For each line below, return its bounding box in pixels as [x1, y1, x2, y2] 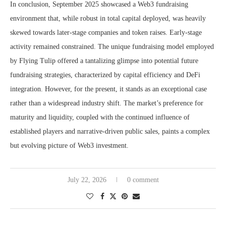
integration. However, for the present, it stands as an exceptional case [10, 85, 207, 93]
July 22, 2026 [67, 176, 106, 184]
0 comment [127, 176, 159, 184]
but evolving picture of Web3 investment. [10, 142, 129, 150]
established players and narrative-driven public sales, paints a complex [10, 128, 210, 136]
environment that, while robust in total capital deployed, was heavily [10, 15, 206, 23]
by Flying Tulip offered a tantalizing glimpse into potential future [10, 57, 198, 65]
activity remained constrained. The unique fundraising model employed [10, 43, 214, 51]
